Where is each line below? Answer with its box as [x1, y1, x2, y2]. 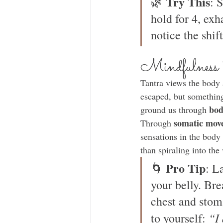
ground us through [140, 104, 209, 116]
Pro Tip [166, 159, 206, 177]
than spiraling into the [140, 144, 222, 156]
